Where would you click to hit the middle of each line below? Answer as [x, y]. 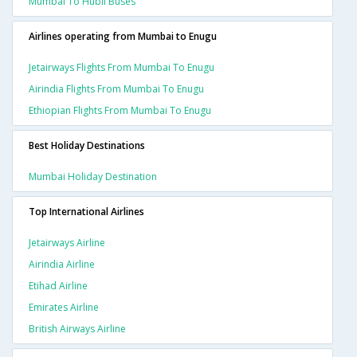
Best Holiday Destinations [87, 145]
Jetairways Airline [67, 242]
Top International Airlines [86, 211]
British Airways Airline [77, 328]
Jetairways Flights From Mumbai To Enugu [122, 67]
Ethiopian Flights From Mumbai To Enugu [120, 110]
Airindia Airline [62, 264]
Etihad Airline [58, 285]
